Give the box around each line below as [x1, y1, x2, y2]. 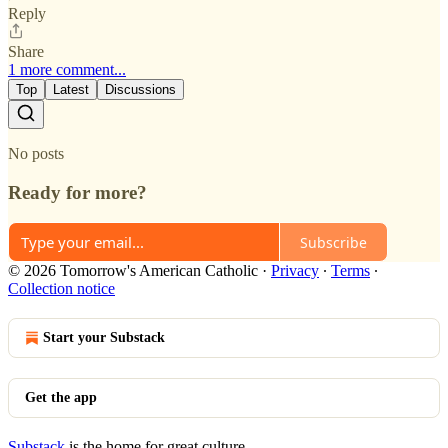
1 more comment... [8, 60, 126, 78]
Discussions [105, 81, 176, 97]
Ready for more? [8, 181, 147, 203]
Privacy [271, 262, 319, 280]
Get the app [25, 390, 97, 406]
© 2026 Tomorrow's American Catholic [8, 262, 258, 280]
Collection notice [8, 280, 115, 298]
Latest [53, 81, 89, 97]
